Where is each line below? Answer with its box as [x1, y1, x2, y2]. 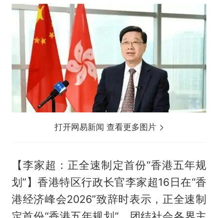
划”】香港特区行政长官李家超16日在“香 [11, 175, 207, 188]
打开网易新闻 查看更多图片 [54, 122, 159, 132]
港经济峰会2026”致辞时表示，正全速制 [11, 192, 207, 205]
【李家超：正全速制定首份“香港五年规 [11, 158, 207, 171]
